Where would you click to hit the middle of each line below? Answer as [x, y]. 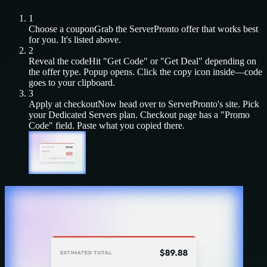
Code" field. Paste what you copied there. [107, 125]
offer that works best [218, 29]
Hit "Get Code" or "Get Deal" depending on [173, 61]
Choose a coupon [61, 29]
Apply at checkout [63, 104]
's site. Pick [238, 104]
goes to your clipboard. [72, 82]
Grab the [112, 29]
